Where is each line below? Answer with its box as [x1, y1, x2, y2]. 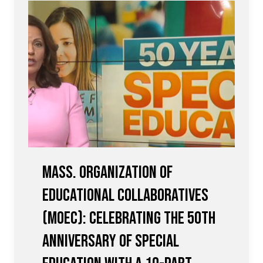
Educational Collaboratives [42, 184, 208, 206]
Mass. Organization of [42, 161, 173, 183]
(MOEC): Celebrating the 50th [42, 207, 215, 229]
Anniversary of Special [42, 230, 179, 252]
